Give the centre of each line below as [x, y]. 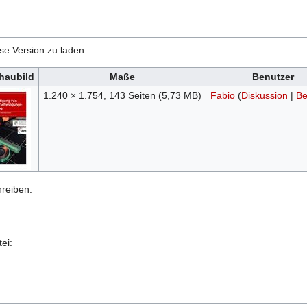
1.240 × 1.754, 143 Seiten [100, 96]
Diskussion [264, 96]
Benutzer [273, 77]
